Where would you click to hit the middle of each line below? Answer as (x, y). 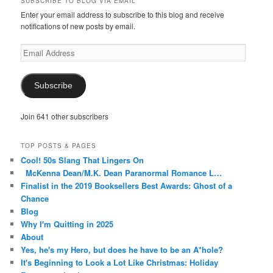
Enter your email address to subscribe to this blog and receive (123, 15)
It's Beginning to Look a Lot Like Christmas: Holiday (120, 263)
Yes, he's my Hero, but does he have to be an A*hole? (122, 250)
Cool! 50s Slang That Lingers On (83, 160)
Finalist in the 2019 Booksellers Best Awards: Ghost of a (127, 186)
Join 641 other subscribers (65, 116)
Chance (35, 199)
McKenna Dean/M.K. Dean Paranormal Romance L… (122, 173)
